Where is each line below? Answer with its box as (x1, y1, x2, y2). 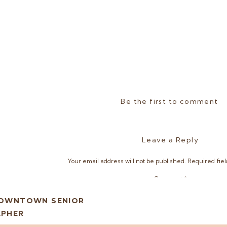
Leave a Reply (141, 135, 199, 144)
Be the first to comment (121, 97, 218, 106)
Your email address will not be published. (67, 157, 186, 165)
